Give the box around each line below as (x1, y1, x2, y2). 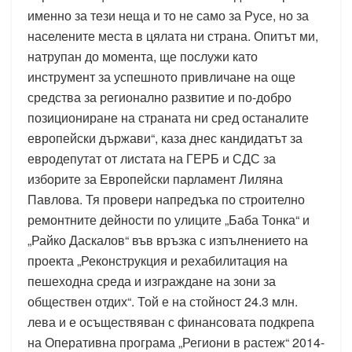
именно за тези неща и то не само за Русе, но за (27, 6, 309, 25)
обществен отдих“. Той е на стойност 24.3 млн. (27, 292, 298, 311)
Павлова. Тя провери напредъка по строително (27, 190, 305, 209)
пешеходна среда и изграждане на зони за (27, 272, 276, 291)
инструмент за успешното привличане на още (27, 68, 295, 86)
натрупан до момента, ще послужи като (27, 47, 258, 66)
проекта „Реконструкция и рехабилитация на (27, 251, 288, 270)
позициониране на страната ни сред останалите (27, 108, 309, 127)
